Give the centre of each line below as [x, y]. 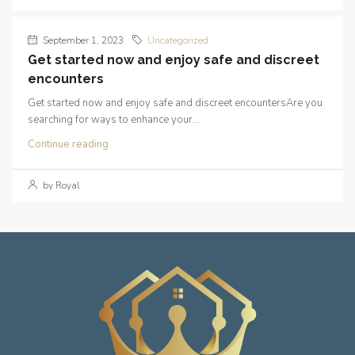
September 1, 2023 [82, 40]
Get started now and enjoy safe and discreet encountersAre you [175, 103]
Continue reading [68, 144]
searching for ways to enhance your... [114, 120]
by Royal [60, 185]
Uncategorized [178, 40]
